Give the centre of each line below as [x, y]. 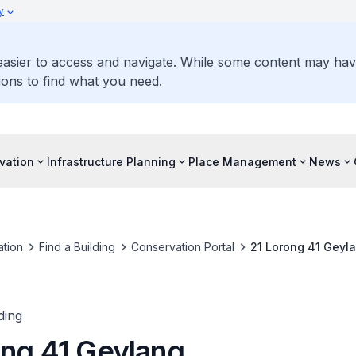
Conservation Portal [182, 247]
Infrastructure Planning [111, 161]
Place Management [242, 161]
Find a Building [77, 247]
